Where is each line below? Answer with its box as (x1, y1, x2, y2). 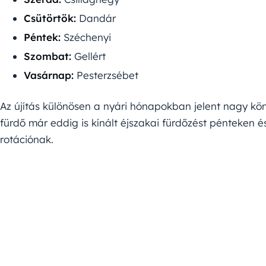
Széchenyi (61, 30, 111, 43)
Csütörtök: (24, 11, 76, 24)
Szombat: (24, 49, 71, 62)
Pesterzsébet (74, 68, 138, 81)
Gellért (71, 49, 106, 62)
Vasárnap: (24, 68, 74, 81)
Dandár (76, 11, 116, 24)
